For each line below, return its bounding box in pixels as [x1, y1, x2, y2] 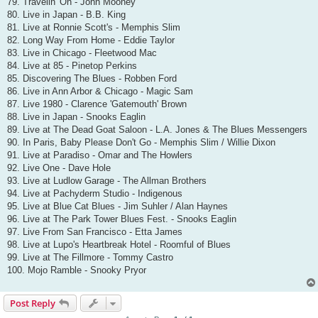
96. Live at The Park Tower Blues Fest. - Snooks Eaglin [7, 213, 236, 224]
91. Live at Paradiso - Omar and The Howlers [7, 149, 192, 160]
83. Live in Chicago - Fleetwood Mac [7, 47, 157, 58]
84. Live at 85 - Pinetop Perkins [7, 60, 137, 71]
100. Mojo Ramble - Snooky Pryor [7, 264, 146, 275]
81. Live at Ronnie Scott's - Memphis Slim [7, 21, 180, 33]
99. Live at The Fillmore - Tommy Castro [7, 251, 173, 263]
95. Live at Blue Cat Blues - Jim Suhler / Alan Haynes [7, 200, 228, 212]
